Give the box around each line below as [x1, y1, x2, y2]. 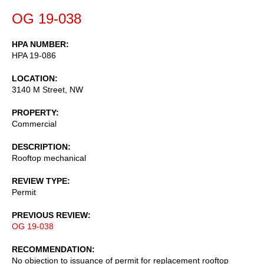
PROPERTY [12, 107, 56, 117]
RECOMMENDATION [12, 244, 92, 254]
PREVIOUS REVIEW [12, 210, 88, 220]
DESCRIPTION [12, 141, 68, 151]
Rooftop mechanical [12, 153, 86, 163]
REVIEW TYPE [12, 176, 67, 186]
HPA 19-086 [12, 50, 56, 60]
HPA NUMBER [12, 39, 66, 49]
